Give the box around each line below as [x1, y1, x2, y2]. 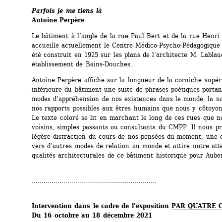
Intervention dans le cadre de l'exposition [32, 202, 171, 210]
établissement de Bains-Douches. [32, 60, 132, 68]
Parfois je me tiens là [32, 6, 103, 14]
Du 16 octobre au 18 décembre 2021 [32, 211, 152, 219]
